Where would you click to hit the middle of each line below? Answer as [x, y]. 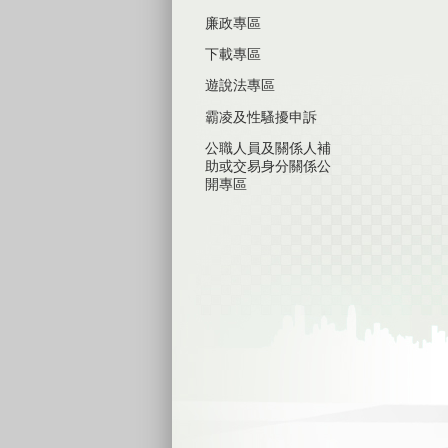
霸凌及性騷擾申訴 [261, 116]
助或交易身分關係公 [268, 166]
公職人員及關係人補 [268, 148]
